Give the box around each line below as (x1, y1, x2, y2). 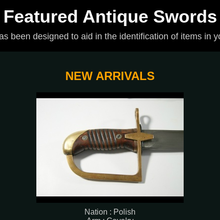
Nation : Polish (84, 208, 136, 216)
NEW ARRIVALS (65, 69, 155, 82)
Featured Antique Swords (3, 6, 217, 27)
